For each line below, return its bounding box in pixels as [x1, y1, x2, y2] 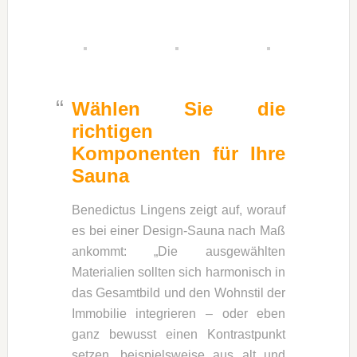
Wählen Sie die [71, 97, 286, 120]
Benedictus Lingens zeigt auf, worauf [71, 202, 286, 217]
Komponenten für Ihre [71, 142, 286, 164]
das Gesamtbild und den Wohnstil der [71, 285, 286, 300]
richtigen [71, 120, 153, 142]
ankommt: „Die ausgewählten [71, 244, 286, 258]
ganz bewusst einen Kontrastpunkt [71, 327, 286, 341]
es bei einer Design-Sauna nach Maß [71, 223, 286, 237]
